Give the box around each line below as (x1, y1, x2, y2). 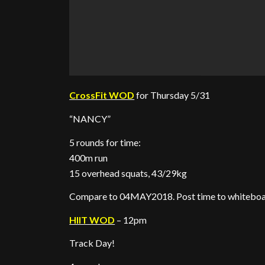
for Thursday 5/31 (134, 89, 211, 101)
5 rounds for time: (69, 136, 141, 148)
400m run (69, 151, 108, 163)
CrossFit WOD (69, 89, 135, 101)
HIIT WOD (69, 214, 115, 225)
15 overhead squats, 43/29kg (69, 167, 188, 179)
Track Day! (69, 237, 115, 249)
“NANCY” (69, 113, 111, 125)
